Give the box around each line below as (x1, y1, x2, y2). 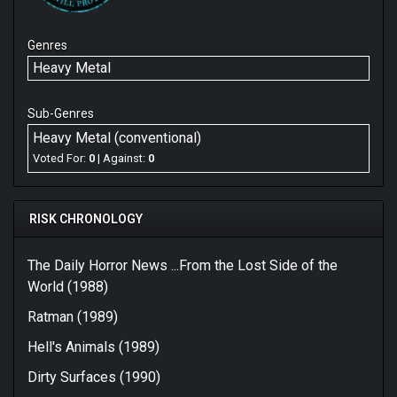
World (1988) (27, 277, 108, 295)
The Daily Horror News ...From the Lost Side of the (27, 256, 338, 274)
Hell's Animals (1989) (27, 338, 160, 355)
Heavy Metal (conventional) (33, 128, 201, 146)
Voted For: (33, 152, 89, 166)
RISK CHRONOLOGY (29, 211, 143, 226)
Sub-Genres (27, 105, 94, 121)
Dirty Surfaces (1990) (27, 368, 160, 385)
